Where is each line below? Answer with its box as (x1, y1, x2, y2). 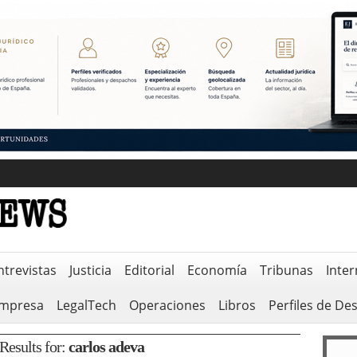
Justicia (69, 261, 112, 279)
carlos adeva (68, 338, 144, 355)
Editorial (124, 261, 175, 279)
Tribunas (259, 261, 313, 279)
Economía (186, 261, 247, 279)
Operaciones (128, 296, 206, 314)
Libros (218, 296, 256, 314)
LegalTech (56, 296, 116, 314)
